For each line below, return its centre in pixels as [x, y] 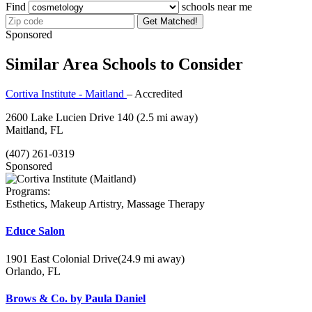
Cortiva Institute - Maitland [66, 94]
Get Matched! [170, 22]
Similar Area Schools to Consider [124, 64]
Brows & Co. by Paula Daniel [76, 299]
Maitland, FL [34, 130]
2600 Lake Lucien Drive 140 [71, 118]
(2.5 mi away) [167, 118]
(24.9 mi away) [151, 258]
